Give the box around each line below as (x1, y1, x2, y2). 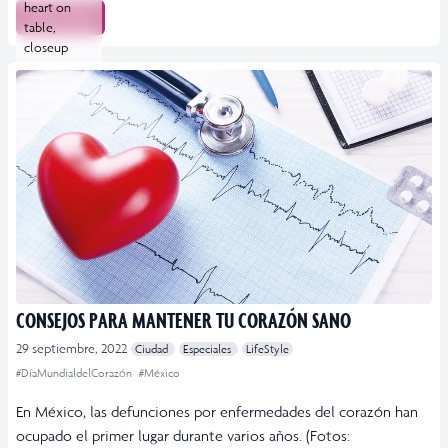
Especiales (183, 341, 234, 356)
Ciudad (135, 341, 171, 356)
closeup (24, 39, 68, 57)
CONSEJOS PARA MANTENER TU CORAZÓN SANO (16, 305, 351, 333)
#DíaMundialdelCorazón (16, 365, 135, 380)
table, (24, 19, 56, 37)
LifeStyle (246, 341, 289, 356)
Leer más (32, 8, 89, 28)
